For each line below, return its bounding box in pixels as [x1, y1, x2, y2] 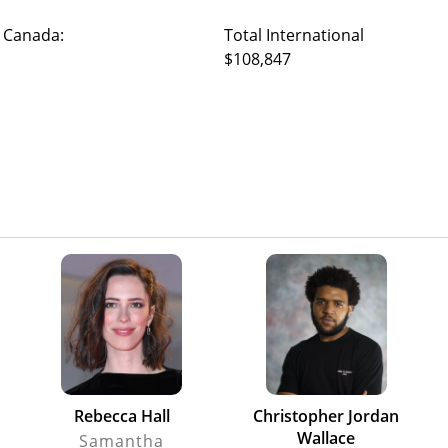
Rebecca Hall [73, 404, 170, 427]
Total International [224, 23, 364, 46]
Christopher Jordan [253, 404, 400, 427]
